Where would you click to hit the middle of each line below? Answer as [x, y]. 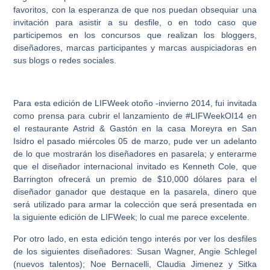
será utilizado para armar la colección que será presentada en [135, 205]
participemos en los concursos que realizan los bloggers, [135, 35]
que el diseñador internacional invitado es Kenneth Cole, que [135, 167]
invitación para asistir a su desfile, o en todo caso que [135, 23]
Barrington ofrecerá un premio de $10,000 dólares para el [135, 179]
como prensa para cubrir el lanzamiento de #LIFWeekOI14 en [135, 116]
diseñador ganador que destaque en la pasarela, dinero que [135, 192]
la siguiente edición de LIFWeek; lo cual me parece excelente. [132, 217]
